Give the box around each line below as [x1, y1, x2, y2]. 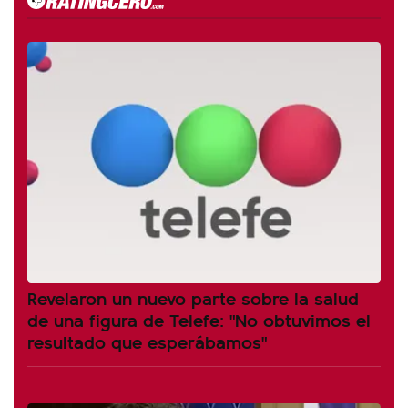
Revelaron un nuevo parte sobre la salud [27, 284, 359, 311]
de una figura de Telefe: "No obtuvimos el [27, 306, 371, 333]
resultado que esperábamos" [27, 328, 267, 355]
